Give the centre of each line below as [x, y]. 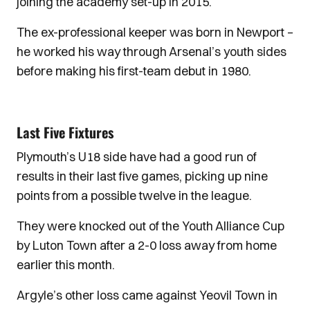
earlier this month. [66, 265]
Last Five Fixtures [65, 132]
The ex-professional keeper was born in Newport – [155, 32]
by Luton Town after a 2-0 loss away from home [147, 245]
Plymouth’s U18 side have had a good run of [137, 157]
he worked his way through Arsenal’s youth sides [152, 52]
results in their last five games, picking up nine [142, 176]
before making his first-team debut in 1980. [134, 71]
